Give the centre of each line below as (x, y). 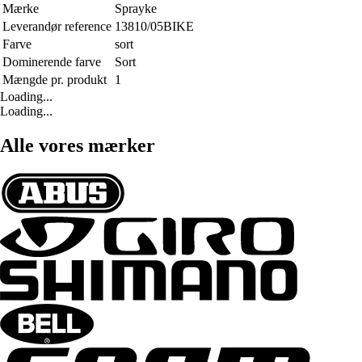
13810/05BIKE (154, 27)
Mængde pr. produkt (55, 80)
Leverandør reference (57, 27)
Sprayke (136, 9)
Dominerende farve (52, 62)
